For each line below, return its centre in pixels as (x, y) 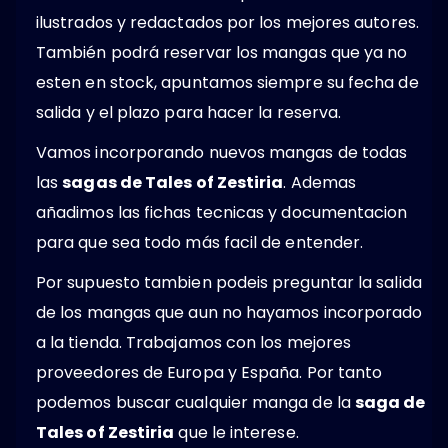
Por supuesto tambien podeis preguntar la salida (229, 283)
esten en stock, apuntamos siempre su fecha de (227, 83)
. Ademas (320, 183)
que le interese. (236, 433)
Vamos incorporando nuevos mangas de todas (222, 153)
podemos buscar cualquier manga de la (195, 403)
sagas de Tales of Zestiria (173, 183)
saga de (390, 403)
